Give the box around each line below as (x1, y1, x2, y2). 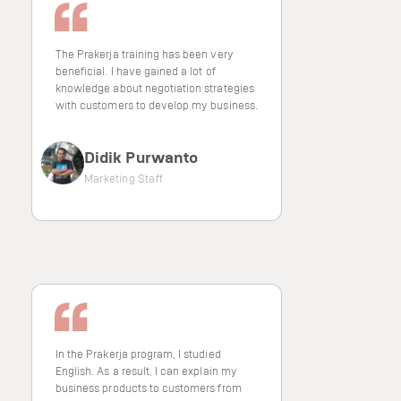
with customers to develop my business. (55, 98, 258, 112)
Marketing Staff (84, 171, 163, 185)
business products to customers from (55, 380, 242, 395)
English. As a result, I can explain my (55, 363, 237, 378)
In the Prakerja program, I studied (55, 346, 221, 361)
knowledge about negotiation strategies (55, 81, 254, 95)
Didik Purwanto (84, 147, 199, 166)
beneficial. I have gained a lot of (55, 64, 216, 78)
